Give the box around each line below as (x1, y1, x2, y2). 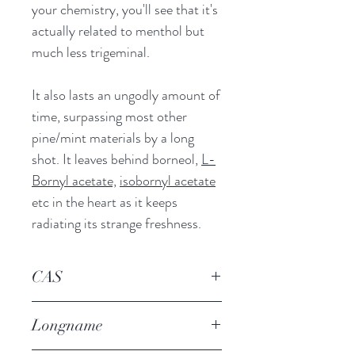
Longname (32, 315, 103, 335)
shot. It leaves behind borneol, (32, 148, 201, 170)
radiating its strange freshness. (32, 212, 201, 234)
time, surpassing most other (32, 105, 187, 127)
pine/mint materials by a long (32, 127, 194, 148)
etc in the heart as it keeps (32, 191, 177, 212)
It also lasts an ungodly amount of (32, 84, 220, 105)
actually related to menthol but (32, 20, 204, 41)
